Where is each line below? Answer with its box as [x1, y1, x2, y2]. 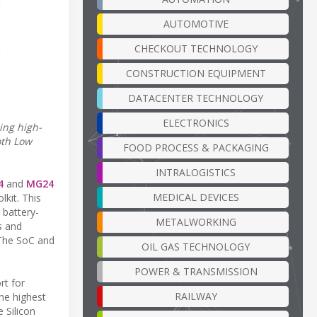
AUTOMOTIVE [163, 16, 229, 30]
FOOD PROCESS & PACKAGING [122, 140, 269, 154]
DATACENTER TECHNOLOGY [128, 91, 263, 105]
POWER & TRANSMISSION [134, 264, 258, 278]
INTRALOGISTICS [156, 165, 236, 179]
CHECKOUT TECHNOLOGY [134, 41, 258, 55]
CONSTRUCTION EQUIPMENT [125, 66, 266, 80]
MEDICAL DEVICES [152, 190, 239, 204]
